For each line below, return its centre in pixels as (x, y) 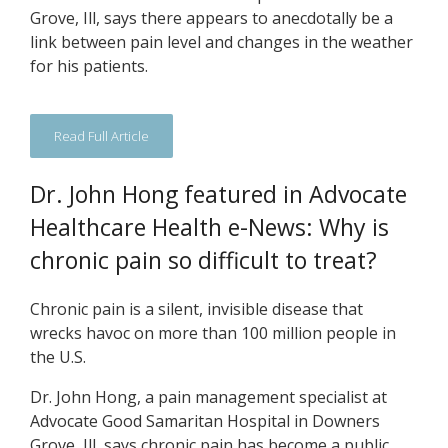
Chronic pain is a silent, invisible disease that (196, 309)
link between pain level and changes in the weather (221, 42)
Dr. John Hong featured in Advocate (218, 194)
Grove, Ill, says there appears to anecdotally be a (211, 18)
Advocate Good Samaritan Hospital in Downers (205, 421)
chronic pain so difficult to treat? (203, 260)
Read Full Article (101, 136)
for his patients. (89, 66)
